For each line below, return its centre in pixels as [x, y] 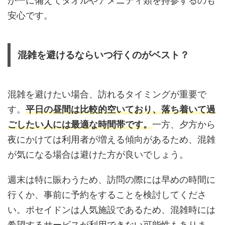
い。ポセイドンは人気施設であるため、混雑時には [111, 209]
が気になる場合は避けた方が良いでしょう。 [98, 154]
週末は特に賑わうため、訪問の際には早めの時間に [111, 179]
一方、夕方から [184, 124]
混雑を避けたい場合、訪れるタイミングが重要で [107, 94]
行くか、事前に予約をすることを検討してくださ [107, 194]
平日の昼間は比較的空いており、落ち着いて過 [121, 109]
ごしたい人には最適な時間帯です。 [80, 124]
